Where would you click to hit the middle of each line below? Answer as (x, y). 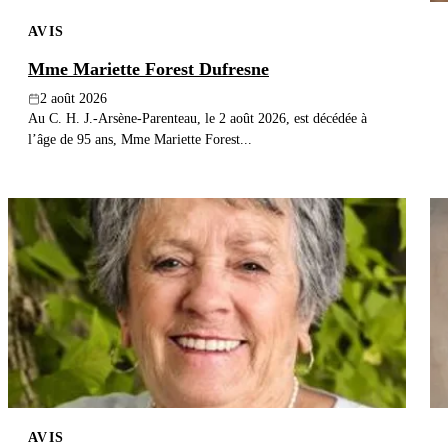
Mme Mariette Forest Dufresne (148, 69)
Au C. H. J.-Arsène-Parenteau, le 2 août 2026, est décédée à (197, 118)
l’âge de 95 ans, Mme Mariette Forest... (140, 139)
